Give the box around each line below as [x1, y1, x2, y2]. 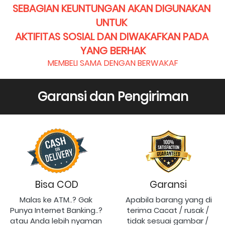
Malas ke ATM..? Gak [20, 194, 92, 205]
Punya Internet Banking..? [10, 204, 102, 215]
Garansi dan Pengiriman [37, 87, 188, 105]
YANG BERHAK [80, 43, 146, 58]
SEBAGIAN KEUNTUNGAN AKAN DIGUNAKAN [13, 1, 210, 16]
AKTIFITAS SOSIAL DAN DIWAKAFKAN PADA [15, 29, 208, 44]
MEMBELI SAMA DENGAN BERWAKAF [47, 57, 178, 69]
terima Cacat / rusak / [126, 204, 209, 215]
